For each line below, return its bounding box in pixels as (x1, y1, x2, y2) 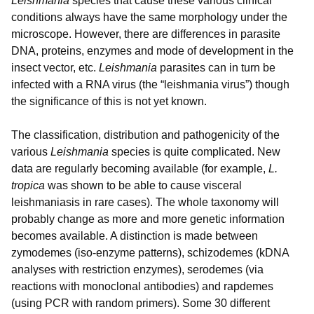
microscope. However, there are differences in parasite (11, 28, 280, 41)
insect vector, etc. (11, 62, 99, 74)
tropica (11, 179, 45, 192)
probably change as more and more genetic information (11, 213, 285, 226)
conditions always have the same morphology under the (11, 11, 287, 24)
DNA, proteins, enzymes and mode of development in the (11, 45, 294, 57)
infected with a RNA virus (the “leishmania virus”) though (11, 78, 289, 91)
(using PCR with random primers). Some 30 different (11, 297, 270, 310)
